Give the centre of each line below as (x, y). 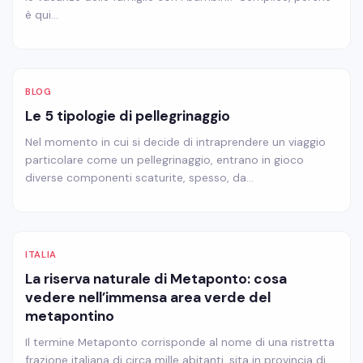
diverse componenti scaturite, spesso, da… (139, 177)
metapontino (70, 316)
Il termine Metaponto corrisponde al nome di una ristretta (180, 342)
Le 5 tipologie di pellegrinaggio (128, 115)
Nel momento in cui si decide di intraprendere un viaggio (175, 141)
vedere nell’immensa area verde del (148, 297)
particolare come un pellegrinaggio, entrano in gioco (164, 159)
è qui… (42, 14)
